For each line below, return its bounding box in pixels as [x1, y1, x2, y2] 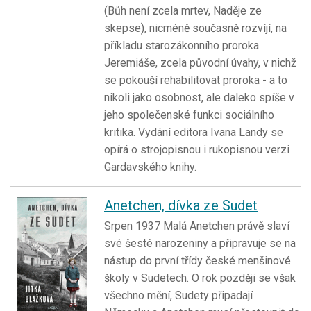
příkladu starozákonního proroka [104, 39, 259, 53]
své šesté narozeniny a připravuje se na [104, 237, 296, 251]
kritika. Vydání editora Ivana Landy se [104, 126, 283, 140]
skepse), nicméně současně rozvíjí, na [104, 22, 287, 35]
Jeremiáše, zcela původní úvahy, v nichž [104, 56, 296, 70]
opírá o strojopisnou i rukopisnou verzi [104, 143, 289, 157]
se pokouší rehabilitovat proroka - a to [104, 74, 287, 87]
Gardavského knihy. [104, 160, 196, 174]
